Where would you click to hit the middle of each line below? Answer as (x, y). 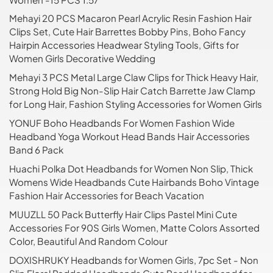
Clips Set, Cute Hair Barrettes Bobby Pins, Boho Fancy (127, 32)
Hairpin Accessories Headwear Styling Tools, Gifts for (124, 45)
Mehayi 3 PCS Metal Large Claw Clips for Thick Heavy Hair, (134, 77)
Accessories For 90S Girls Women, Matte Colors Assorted (134, 228)
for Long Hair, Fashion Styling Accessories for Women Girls (136, 104)
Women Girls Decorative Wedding (82, 58)
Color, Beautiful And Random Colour (88, 241)
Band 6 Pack (36, 150)
